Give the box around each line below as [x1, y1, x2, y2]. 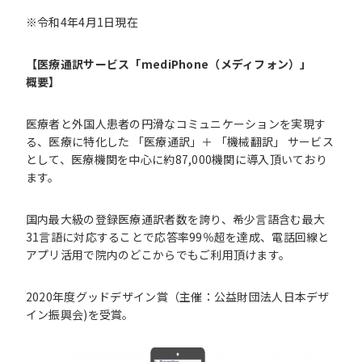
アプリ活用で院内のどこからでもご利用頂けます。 [25, 246, 291, 263]
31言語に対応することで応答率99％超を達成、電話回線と [25, 229, 330, 245]
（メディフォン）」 [208, 56, 312, 72]
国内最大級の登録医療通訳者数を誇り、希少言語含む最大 [25, 211, 326, 227]
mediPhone [141, 56, 209, 72]
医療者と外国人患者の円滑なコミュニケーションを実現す [25, 116, 326, 132]
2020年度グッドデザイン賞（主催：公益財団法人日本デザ [25, 288, 330, 305]
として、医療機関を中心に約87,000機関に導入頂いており [25, 151, 328, 167]
